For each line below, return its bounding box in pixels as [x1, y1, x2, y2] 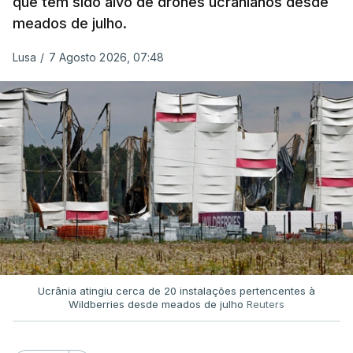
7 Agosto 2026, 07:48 [48, 50, 165, 64]
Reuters [247, 297, 284, 310]
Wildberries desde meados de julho [69, 297, 247, 310]
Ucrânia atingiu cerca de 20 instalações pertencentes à [38, 284, 315, 297]
